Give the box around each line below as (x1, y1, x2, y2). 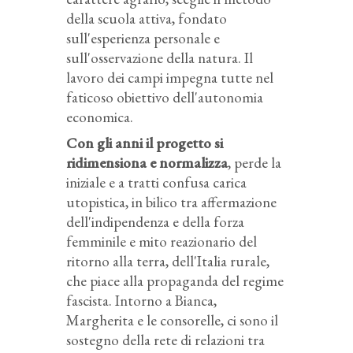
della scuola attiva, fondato (66, 8, 227, 28)
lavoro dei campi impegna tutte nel (66, 67, 273, 87)
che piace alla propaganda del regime (66, 270, 284, 291)
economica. (66, 106, 133, 127)
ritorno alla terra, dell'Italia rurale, (66, 251, 269, 271)
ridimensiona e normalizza (66, 152, 228, 173)
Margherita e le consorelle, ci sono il (66, 310, 278, 330)
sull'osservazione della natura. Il (66, 47, 253, 68)
